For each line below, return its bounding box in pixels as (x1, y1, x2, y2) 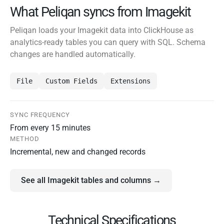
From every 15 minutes (10, 123, 90, 133)
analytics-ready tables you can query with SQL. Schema (10, 37, 205, 47)
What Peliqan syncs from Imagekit (10, 4, 191, 20)
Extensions (110, 77, 150, 85)
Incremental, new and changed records (10, 147, 145, 157)
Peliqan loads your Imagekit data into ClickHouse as (10, 25, 193, 35)
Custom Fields (45, 77, 97, 85)
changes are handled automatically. (10, 49, 135, 59)
